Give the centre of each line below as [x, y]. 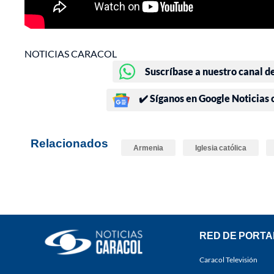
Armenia [148, 148]
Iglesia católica [221, 148]
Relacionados [69, 143]
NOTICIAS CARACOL [71, 54]
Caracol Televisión [228, 260]
